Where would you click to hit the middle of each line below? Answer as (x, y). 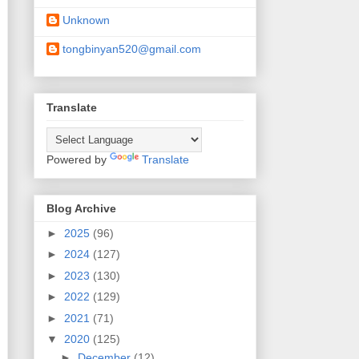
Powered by (78, 159)
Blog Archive (81, 208)
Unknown (86, 20)
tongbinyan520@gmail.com (132, 49)
